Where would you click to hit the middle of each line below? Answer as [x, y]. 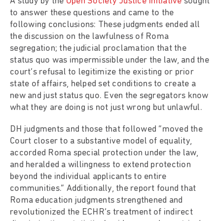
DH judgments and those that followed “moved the [106, 129]
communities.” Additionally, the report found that [103, 188]
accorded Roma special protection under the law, [104, 153]
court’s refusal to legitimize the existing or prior [102, 72]
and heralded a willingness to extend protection [100, 165]
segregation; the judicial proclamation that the [98, 48]
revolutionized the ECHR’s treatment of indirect [101, 212]
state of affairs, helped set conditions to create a [103, 84]
